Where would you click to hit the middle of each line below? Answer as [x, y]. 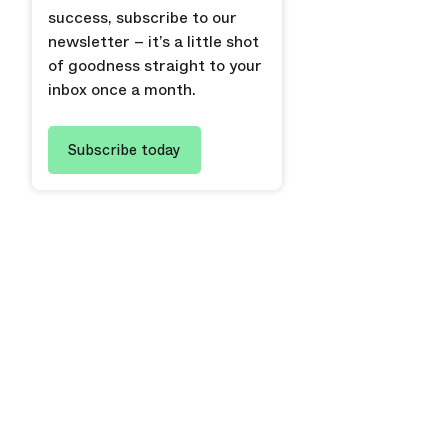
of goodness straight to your [155, 65]
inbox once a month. [122, 89]
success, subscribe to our [142, 17]
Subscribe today [124, 150]
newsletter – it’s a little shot [153, 41]
